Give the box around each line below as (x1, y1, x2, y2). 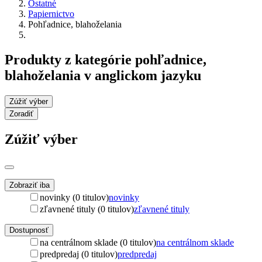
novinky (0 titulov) (40, 192, 109, 202)
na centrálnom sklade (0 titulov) (40, 237, 156, 247)
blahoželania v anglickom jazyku (5, 67, 201, 83)
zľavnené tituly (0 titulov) (40, 204, 134, 214)
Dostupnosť (9, 225, 49, 235)
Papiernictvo (28, 8, 74, 19)
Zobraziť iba (9, 180, 50, 189)
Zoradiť (9, 109, 33, 118)
